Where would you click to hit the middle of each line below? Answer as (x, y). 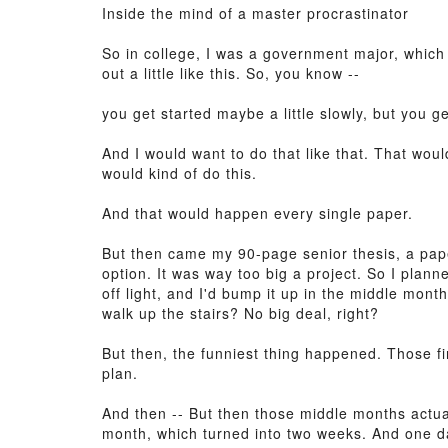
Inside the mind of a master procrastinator (255, 13)
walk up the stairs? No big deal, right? (240, 313)
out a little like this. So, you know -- (231, 73)
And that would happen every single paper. (257, 213)
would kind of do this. (179, 173)
